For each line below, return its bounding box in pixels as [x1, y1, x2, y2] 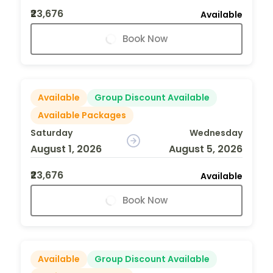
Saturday [30, 126, 73, 139]
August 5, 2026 [168, 141, 243, 156]
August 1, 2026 [30, 141, 102, 156]
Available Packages [38, 108, 126, 121]
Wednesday [189, 126, 243, 139]
